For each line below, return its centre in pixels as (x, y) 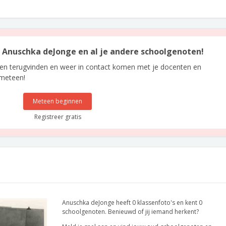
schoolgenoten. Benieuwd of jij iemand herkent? (130, 212)
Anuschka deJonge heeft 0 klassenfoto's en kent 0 (132, 203)
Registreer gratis (58, 117)
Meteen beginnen (58, 101)
